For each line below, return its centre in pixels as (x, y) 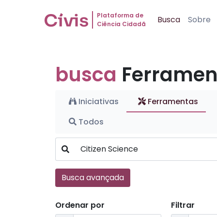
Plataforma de (120, 15)
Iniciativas (98, 101)
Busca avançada (93, 178)
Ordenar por (80, 205)
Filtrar (183, 205)
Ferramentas (172, 101)
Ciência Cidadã (121, 24)
